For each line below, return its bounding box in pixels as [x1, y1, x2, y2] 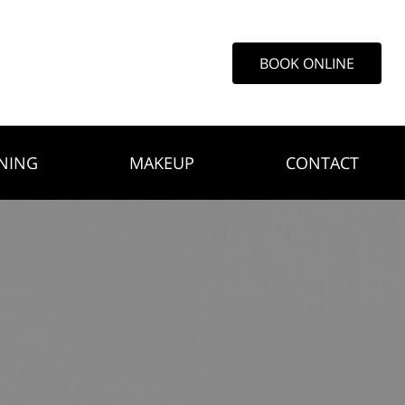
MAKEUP [128, 152, 194, 174]
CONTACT [286, 152, 360, 174]
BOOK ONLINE [259, 52, 355, 73]
